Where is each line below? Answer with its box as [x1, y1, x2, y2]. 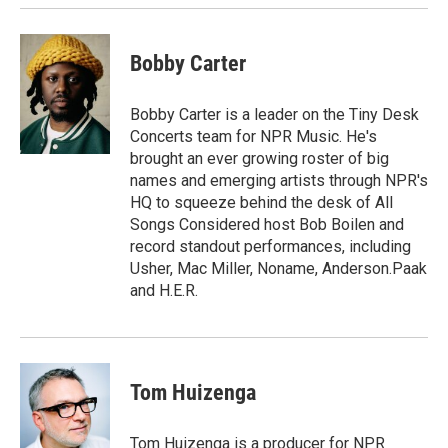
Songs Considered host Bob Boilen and [130, 215, 404, 234]
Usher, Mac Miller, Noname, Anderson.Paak [130, 259, 427, 278]
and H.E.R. [130, 281, 198, 300]
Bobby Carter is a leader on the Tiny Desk [130, 105, 419, 124]
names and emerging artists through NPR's [130, 171, 428, 190]
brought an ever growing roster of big [130, 149, 389, 168]
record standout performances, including [130, 237, 411, 256]
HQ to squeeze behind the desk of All [130, 193, 393, 212]
